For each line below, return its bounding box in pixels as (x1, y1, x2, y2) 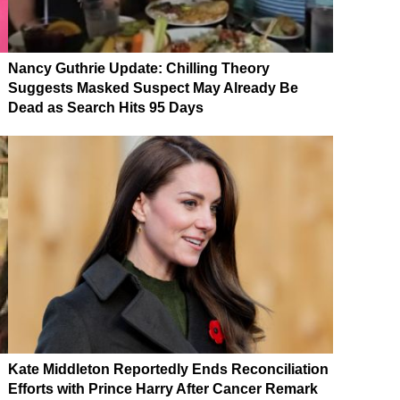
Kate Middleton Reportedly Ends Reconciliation (8, 361, 329, 377)
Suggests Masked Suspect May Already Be (8, 79, 298, 96)
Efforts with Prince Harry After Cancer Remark (8, 380, 318, 396)
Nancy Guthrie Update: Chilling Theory (8, 60, 270, 76)
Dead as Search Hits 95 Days (8, 99, 204, 115)
